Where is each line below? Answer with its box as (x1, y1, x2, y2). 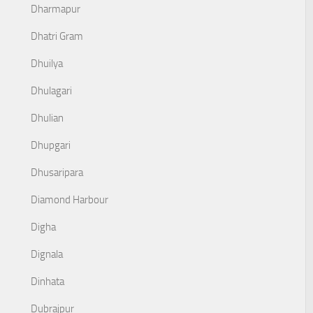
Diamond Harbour (31, 194, 108, 206)
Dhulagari (31, 85, 72, 97)
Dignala (31, 248, 63, 261)
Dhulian (31, 112, 64, 124)
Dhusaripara (31, 166, 83, 179)
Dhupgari (31, 139, 71, 152)
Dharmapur (31, 3, 80, 15)
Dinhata (31, 275, 64, 288)
